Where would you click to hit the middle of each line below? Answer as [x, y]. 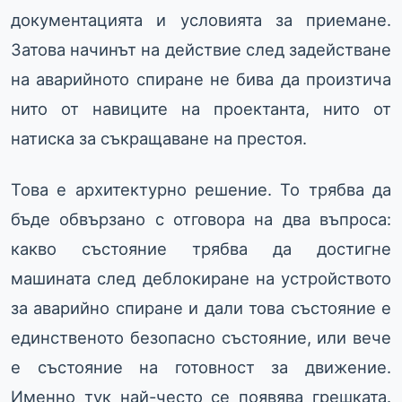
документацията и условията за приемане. [201, 20]
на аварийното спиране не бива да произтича [201, 79]
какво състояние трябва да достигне [201, 249]
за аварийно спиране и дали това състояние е [201, 308]
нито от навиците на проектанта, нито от [201, 109]
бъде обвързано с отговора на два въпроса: [201, 219]
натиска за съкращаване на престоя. [159, 139]
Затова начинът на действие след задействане [201, 50]
